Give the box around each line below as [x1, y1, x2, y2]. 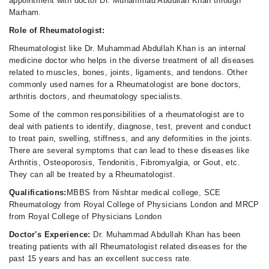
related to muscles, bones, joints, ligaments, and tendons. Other [9, 68, 247, 77]
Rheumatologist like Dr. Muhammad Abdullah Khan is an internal [9, 44, 246, 53]
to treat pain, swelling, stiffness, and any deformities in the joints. [9, 134, 253, 143]
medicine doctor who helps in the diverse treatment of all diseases [9, 56, 255, 65]
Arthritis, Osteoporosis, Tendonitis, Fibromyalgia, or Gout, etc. [9, 158, 240, 167]
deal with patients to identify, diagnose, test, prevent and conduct [9, 122, 252, 131]
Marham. [9, 8, 41, 17]
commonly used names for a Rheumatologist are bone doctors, [9, 80, 241, 89]
